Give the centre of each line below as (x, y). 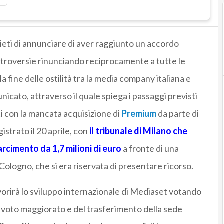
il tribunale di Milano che (137, 131)
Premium (139, 114)
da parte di (178, 114)
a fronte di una (150, 149)
